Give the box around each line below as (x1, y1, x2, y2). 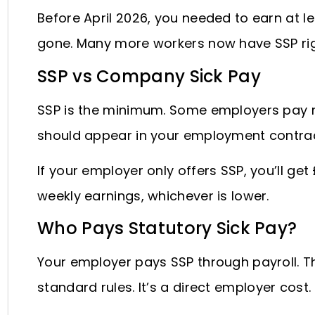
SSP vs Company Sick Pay (37, 64, 266, 88)
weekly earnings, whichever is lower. (37, 186, 274, 205)
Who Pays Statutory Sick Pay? (37, 217, 302, 240)
